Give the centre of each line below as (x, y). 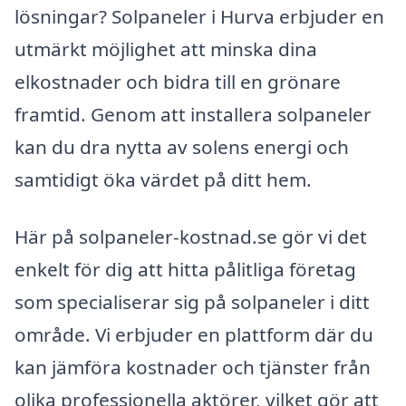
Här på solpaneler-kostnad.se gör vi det (191, 237)
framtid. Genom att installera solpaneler (193, 114)
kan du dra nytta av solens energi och (182, 146)
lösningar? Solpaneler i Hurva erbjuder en (199, 16)
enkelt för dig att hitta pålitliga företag (185, 270)
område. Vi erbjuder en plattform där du (194, 335)
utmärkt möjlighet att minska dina (166, 48)
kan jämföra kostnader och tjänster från (193, 367)
